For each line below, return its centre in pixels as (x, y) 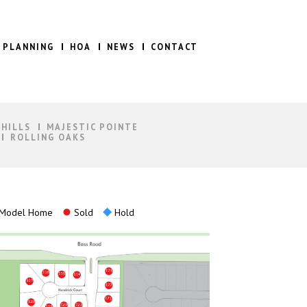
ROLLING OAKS (48, 137)
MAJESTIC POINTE (92, 127)
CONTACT (174, 47)
